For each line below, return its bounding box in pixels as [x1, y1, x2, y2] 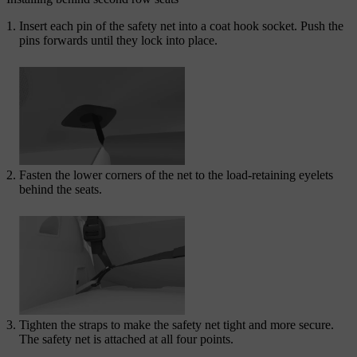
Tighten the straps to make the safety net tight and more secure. [19, 317, 334, 331]
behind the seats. [19, 182, 102, 197]
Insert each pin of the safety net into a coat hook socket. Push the [19, 18, 343, 33]
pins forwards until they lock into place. [19, 33, 218, 47]
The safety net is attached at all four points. [19, 331, 233, 346]
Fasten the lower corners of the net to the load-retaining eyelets [19, 168, 333, 182]
